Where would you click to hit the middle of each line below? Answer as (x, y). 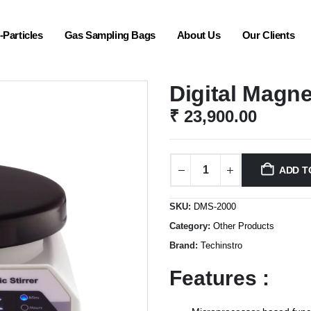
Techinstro (221, 245)
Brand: (185, 245)
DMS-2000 (215, 207)
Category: (191, 226)
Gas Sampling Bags (110, 35)
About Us (199, 35)
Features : (219, 278)
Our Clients (268, 35)
